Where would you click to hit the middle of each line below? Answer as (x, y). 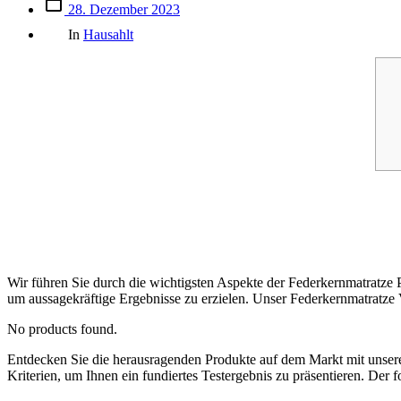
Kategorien (73, 24)
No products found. (62, 329)
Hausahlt (108, 34)
